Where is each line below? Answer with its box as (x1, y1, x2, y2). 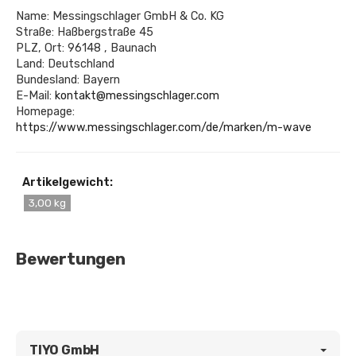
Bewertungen (16, 249, 126, 269)
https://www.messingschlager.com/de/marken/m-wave (16, 120, 311, 134)
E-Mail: (16, 88, 55, 103)
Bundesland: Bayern (16, 72, 120, 87)
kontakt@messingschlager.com (55, 88, 219, 103)
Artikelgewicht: (22, 175, 113, 189)
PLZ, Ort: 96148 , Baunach (16, 41, 157, 55)
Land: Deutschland (16, 56, 114, 71)
